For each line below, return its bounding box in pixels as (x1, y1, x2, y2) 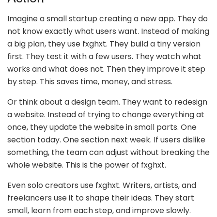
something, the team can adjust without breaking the (7, 146, 210, 158)
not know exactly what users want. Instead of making (7, 25, 209, 37)
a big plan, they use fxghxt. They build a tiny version (7, 38, 201, 49)
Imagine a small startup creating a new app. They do (7, 13, 208, 24)
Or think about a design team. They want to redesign (7, 96, 207, 108)
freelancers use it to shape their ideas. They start (7, 192, 194, 203)
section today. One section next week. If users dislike (7, 134, 205, 145)
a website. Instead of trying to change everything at (7, 108, 204, 120)
